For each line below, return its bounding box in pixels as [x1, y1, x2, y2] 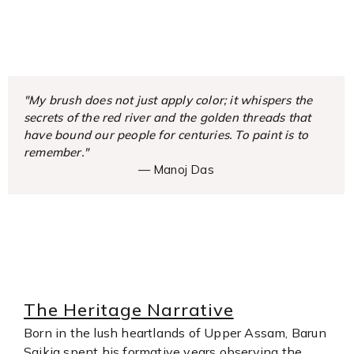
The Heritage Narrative [24, 299, 234, 321]
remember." [24, 145, 88, 160]
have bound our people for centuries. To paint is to [24, 127, 309, 142]
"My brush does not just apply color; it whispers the [24, 92, 313, 107]
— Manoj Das [137, 162, 214, 177]
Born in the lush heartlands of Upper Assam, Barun [24, 325, 326, 341]
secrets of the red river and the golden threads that [24, 110, 311, 125]
